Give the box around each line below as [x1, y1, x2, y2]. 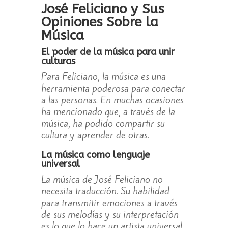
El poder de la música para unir [41, 46, 175, 58]
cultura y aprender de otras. [41, 128, 149, 142]
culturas [41, 55, 75, 67]
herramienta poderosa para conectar [41, 81, 185, 95]
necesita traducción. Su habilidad [41, 184, 169, 198]
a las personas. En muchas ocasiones [41, 93, 184, 107]
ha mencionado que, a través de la [41, 105, 175, 119]
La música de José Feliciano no [41, 173, 163, 186]
